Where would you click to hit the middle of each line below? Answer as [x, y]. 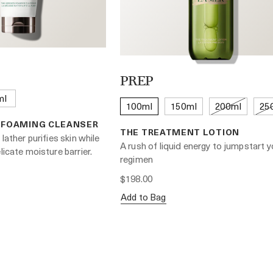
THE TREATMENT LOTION [180, 132]
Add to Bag [144, 197]
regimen [137, 159]
